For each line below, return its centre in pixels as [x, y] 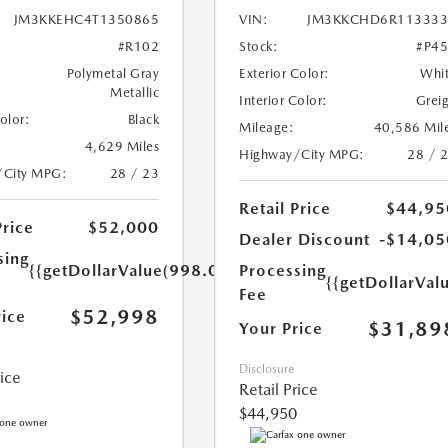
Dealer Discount [305, 240]
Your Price [281, 329]
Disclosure [267, 369]
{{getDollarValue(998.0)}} [133, 271]
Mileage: [267, 128]
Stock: [259, 47]
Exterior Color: [284, 74]
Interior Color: [283, 101]
